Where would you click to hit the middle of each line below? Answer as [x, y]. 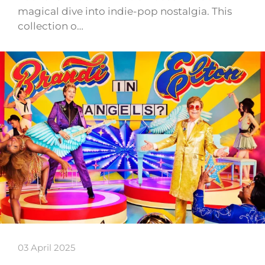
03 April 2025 [46, 247]
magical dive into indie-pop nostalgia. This [125, 12]
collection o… [51, 26]
